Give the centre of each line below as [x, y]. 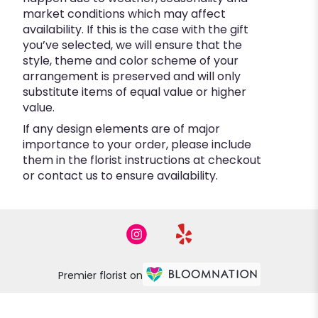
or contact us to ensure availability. [120, 176]
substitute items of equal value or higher [135, 92]
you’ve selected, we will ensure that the [132, 45]
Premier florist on [100, 275]
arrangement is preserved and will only [132, 77]
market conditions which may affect [124, 14]
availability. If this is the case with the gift [136, 30]
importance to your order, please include [137, 145]
